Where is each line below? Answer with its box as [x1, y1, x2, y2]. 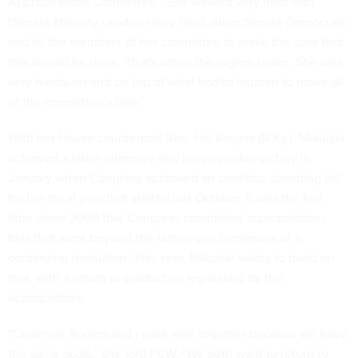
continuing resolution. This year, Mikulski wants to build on [8, 249, 334, 266]
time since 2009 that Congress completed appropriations [8, 209, 326, 226]
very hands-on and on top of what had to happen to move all [8, 73, 344, 90]
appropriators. [8, 288, 85, 306]
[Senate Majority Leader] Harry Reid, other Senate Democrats [8, 13, 346, 30]
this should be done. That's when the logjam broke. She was [8, 53, 342, 70]
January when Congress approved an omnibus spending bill [8, 169, 341, 186]
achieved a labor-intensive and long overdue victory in [8, 149, 311, 166]
